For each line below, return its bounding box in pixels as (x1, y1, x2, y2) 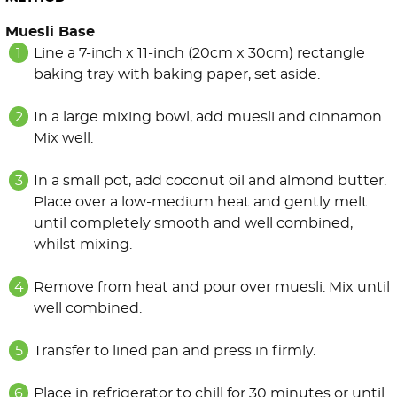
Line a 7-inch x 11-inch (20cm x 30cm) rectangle (34, 46, 365, 61)
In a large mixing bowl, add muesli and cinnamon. (34, 110, 385, 125)
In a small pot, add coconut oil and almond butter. (34, 174, 386, 189)
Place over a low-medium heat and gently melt (34, 195, 368, 210)
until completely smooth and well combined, (34, 216, 353, 231)
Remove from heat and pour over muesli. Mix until (34, 280, 390, 295)
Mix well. (34, 131, 93, 146)
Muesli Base (5, 25, 95, 40)
